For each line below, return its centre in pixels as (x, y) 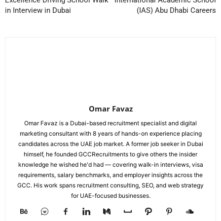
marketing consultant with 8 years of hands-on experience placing (110, 133)
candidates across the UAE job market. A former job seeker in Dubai (110, 144)
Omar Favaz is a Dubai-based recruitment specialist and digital (110, 123)
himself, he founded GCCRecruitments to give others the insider (110, 154)
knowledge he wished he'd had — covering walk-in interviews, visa (110, 165)
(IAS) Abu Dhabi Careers (176, 10)
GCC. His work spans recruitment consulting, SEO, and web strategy (110, 185)
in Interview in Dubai (38, 10)
